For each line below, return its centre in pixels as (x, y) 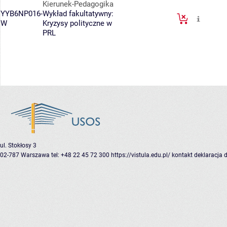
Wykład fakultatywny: (78, 14)
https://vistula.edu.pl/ (141, 155)
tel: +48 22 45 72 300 (80, 155)
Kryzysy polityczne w (77, 24)
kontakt (182, 155)
